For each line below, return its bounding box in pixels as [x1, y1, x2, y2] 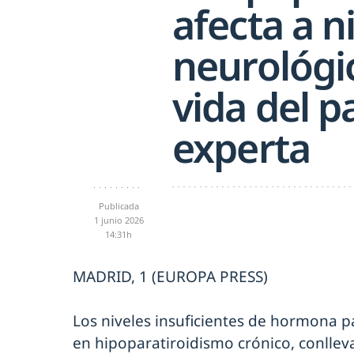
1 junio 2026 [93, 214, 144, 226]
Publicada [98, 200, 139, 212]
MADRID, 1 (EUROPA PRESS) [73, 266, 268, 287]
